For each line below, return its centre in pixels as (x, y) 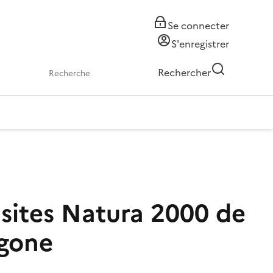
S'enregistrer (200, 44)
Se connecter (198, 26)
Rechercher (184, 73)
